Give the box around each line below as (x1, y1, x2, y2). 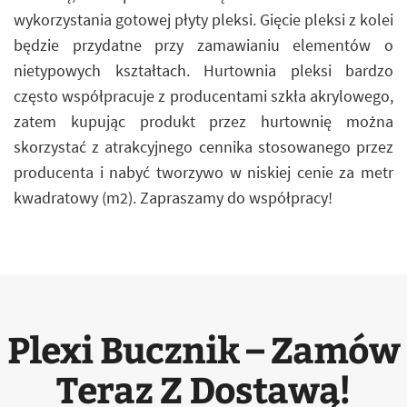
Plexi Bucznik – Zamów (7, 323, 400, 373)
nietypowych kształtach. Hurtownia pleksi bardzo (14, 60, 393, 81)
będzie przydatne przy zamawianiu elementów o (14, 35, 393, 55)
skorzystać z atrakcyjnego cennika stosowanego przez (14, 136, 393, 157)
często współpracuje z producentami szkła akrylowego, (14, 85, 393, 106)
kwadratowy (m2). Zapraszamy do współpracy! (14, 187, 333, 208)
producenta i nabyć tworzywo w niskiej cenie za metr (14, 162, 393, 183)
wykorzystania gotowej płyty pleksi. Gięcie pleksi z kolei (14, 9, 393, 30)
